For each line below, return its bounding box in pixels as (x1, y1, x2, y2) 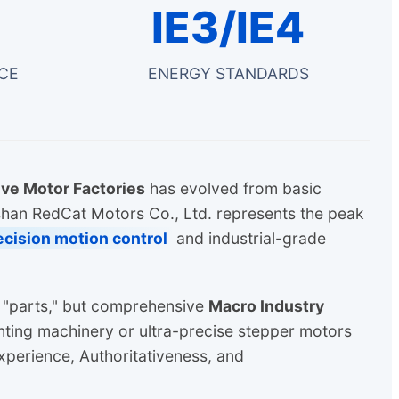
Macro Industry (208, 296, 324, 315)
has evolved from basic (145, 179, 322, 199)
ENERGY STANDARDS (147, 64, 309, 84)
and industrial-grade (172, 229, 326, 248)
